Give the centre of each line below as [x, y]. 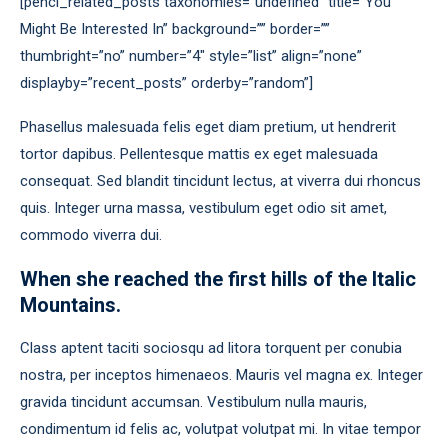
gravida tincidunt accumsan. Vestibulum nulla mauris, [193, 402]
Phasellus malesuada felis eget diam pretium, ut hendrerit [208, 127]
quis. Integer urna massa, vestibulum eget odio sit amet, [203, 208]
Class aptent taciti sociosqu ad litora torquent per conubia [211, 348]
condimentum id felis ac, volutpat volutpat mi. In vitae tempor [220, 429]
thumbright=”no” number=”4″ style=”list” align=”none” [191, 56]
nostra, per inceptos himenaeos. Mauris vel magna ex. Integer [221, 375]
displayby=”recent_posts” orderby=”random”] [166, 83]
